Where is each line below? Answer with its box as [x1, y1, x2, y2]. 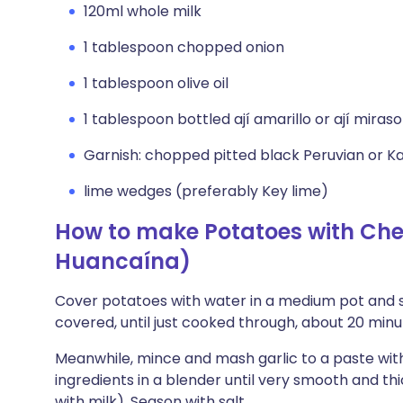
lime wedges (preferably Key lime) [84, 181, 328, 201]
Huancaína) [55, 246, 191, 276]
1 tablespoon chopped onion [84, 37, 284, 58]
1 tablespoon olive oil [84, 73, 228, 94]
